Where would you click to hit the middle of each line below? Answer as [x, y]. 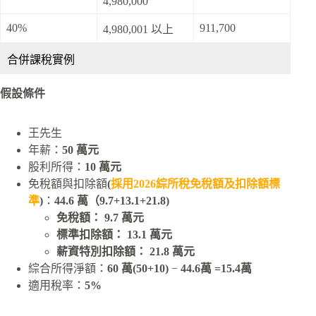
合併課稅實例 [41, 59]
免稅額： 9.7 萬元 [100, 218]
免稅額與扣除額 [68, 184]
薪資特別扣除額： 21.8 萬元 [126, 252]
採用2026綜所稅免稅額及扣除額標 [195, 184]
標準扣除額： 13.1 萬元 [114, 235]
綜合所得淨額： [68, 269]
